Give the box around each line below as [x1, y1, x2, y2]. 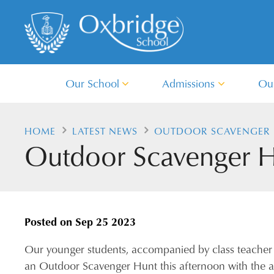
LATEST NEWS [72, 124, 138, 138]
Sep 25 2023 [75, 213, 136, 230]
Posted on [24, 213, 76, 230]
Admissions [162, 75, 215, 92]
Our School [65, 75, 119, 92]
